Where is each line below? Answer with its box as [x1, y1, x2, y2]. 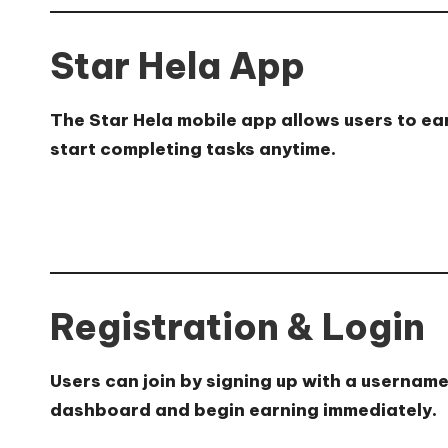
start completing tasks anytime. [50, 138, 336, 161]
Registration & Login [50, 304, 425, 351]
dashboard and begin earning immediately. [50, 399, 437, 422]
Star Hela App [50, 43, 305, 90]
